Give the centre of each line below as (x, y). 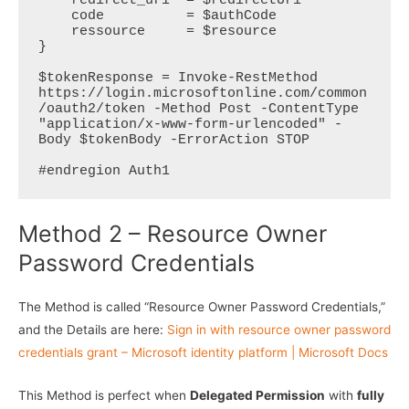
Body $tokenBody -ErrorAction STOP (173, 140)
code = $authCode (54, 16)
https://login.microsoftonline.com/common (202, 93)
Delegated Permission (257, 395)
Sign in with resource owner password (279, 329)
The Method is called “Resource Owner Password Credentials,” (202, 306)
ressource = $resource (54, 31)
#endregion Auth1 (104, 171)
